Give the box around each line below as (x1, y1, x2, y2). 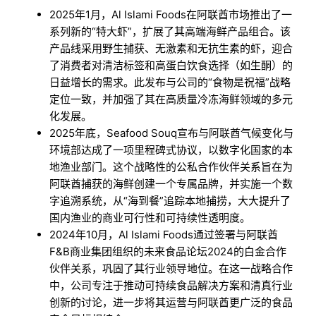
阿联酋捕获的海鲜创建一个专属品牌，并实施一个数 (49, 177, 293, 191)
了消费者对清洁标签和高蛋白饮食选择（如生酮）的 (49, 59, 293, 73)
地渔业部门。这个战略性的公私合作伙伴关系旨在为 (49, 160, 293, 174)
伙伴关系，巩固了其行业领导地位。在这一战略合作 (49, 262, 293, 276)
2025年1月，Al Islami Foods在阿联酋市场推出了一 (49, 8, 293, 22)
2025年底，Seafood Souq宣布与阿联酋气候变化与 (49, 126, 294, 140)
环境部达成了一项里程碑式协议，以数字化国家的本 (49, 143, 293, 157)
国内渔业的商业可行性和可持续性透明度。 (49, 211, 251, 225)
